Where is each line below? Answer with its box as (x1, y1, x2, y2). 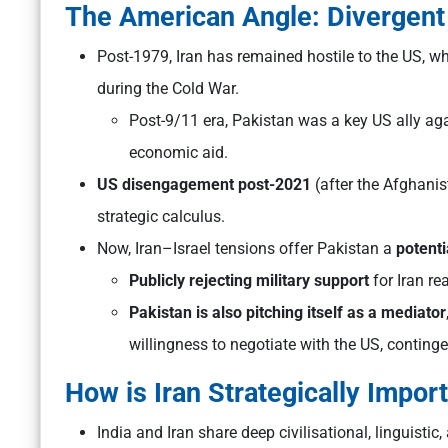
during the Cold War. (97, 79, 239, 99)
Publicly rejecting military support (129, 271, 369, 291)
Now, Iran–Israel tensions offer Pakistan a (97, 239, 396, 259)
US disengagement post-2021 (97, 175, 311, 195)
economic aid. (129, 143, 228, 163)
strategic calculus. (97, 207, 225, 227)
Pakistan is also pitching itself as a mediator (129, 303, 446, 323)
